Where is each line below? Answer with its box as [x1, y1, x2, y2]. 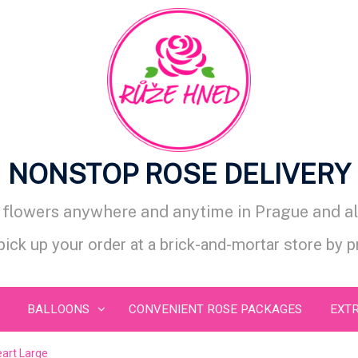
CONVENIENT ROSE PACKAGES [129, 300, 302, 318]
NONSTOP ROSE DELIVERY [7, 158, 351, 190]
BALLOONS [27, 300, 89, 318]
